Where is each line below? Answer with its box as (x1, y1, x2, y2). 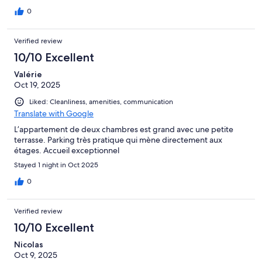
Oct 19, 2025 (14, 79, 60, 90)
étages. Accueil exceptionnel (14, 144, 119, 156)
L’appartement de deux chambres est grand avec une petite (14, 123, 233, 135)
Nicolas (14, 239, 43, 250)
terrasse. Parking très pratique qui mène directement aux (14, 134, 222, 145)
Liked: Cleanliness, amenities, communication (29, 96, 173, 106)
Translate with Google (14, 108, 94, 119)
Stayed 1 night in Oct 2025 (14, 160, 98, 170)
